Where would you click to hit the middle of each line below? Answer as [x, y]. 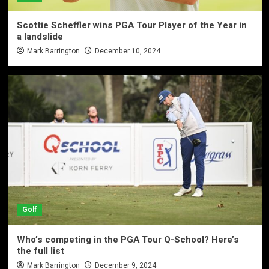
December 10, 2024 [127, 51]
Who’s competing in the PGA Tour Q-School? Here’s [128, 239]
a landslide [40, 36]
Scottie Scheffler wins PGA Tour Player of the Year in [131, 25]
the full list [40, 251]
